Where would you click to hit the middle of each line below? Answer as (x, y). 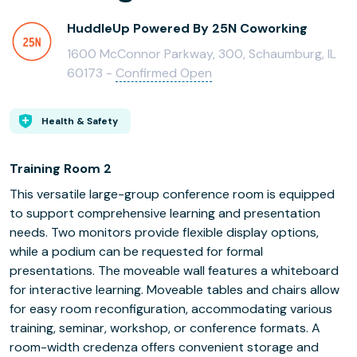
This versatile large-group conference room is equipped (172, 194)
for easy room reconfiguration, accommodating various (171, 309)
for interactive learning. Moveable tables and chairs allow (175, 290)
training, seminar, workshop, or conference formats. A (165, 328)
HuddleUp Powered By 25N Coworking (187, 28)
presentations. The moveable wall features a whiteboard (174, 271)
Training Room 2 (61, 169)
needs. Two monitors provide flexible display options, (164, 232)
